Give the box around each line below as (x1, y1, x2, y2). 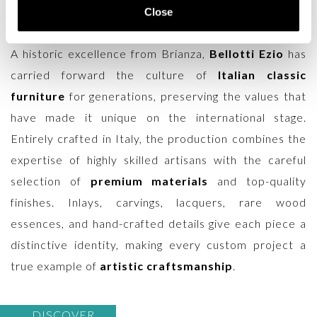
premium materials (90, 173, 209, 188)
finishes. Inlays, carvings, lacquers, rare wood (11, 195, 306, 209)
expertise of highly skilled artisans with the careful (11, 152, 306, 166)
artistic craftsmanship (100, 258, 233, 272)
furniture (11, 88, 65, 103)
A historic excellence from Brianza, (11, 46, 209, 60)
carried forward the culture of (11, 67, 219, 81)
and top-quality (208, 173, 307, 188)
